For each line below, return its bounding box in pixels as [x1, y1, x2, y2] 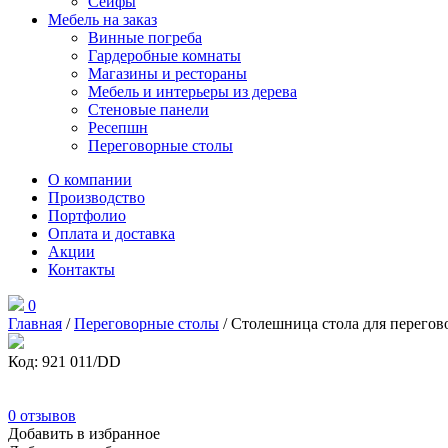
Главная [8, 315, 62, 332]
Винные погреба [88, 29, 202, 46]
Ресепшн [88, 119, 148, 136]
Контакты [48, 261, 115, 278]
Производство [48, 189, 145, 206]
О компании [48, 171, 132, 188]
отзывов [16, 407, 76, 424]
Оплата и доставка [48, 225, 175, 242]
